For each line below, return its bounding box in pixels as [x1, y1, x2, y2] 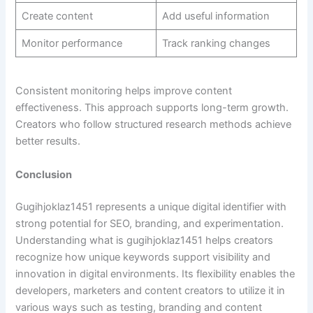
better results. [15, 135, 81, 148]
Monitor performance [21, 37, 122, 50]
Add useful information [161, 10, 270, 23]
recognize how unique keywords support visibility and [15, 250, 271, 263]
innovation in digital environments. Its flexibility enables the [15, 267, 296, 280]
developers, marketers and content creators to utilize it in [15, 284, 286, 297]
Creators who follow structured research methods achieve [15, 118, 292, 131]
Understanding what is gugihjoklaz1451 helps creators [15, 233, 274, 247]
